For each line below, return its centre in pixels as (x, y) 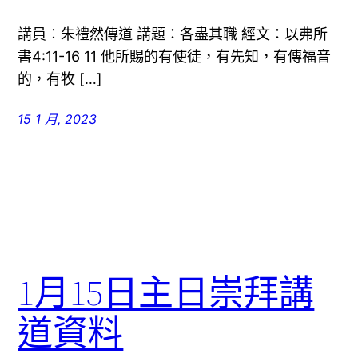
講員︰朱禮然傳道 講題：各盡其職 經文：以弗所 (173, 34)
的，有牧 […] (60, 78)
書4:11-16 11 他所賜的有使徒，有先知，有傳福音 (175, 56)
